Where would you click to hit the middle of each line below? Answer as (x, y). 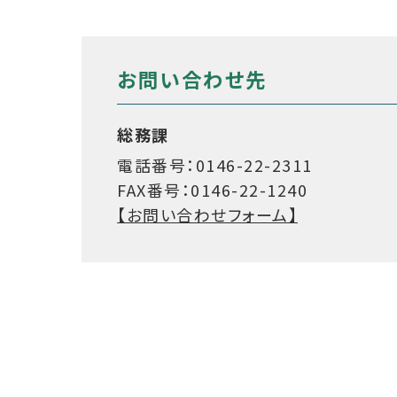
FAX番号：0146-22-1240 (212, 189)
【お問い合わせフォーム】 (207, 214)
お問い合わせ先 (192, 79)
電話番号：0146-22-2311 (215, 164)
